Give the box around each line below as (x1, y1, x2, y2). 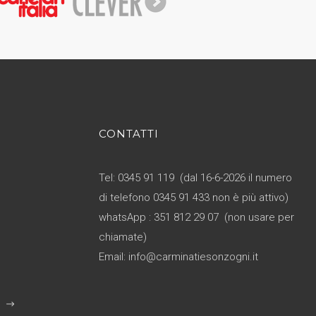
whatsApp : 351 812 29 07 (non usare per (99, 210, 294, 224)
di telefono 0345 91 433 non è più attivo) (99, 190, 288, 204)
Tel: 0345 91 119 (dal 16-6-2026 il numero (99, 171, 292, 184)
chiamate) (99, 230, 147, 243)
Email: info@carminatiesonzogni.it (99, 250, 258, 263)
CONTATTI (99, 126, 159, 140)
